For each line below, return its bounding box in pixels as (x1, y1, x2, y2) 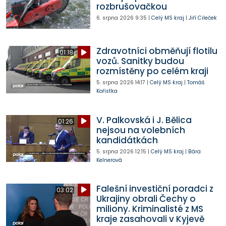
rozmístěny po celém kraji (96, 65, 208, 78)
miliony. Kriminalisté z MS (96, 202, 203, 215)
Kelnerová (96, 156, 122, 164)
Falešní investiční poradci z (96, 182, 213, 195)
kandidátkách (96, 134, 158, 146)
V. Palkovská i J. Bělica (96, 114, 192, 126)
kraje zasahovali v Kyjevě (96, 212, 204, 225)
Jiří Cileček (188, 14, 217, 22)
